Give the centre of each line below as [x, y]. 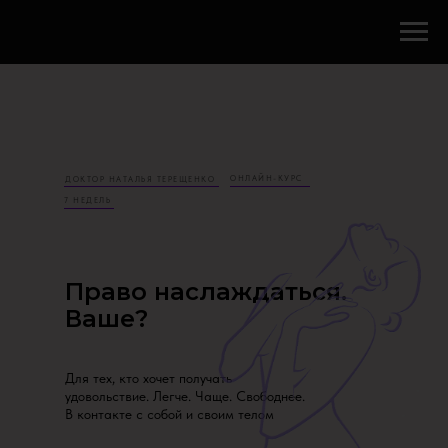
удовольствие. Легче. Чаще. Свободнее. [185, 396]
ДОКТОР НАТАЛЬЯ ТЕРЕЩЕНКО [140, 179]
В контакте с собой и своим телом [169, 414]
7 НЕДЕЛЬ [87, 200]
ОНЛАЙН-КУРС [266, 178]
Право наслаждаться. [206, 291]
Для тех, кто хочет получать [148, 378]
